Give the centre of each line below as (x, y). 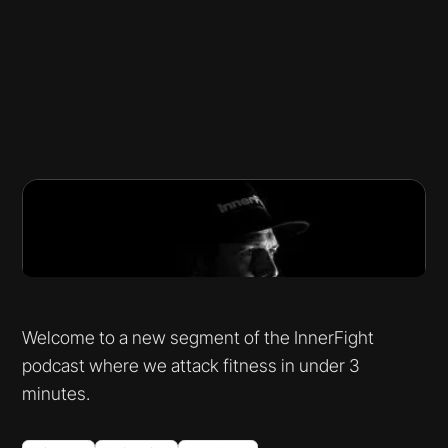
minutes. (56, 394)
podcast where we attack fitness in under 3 (191, 366)
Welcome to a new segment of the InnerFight (198, 338)
